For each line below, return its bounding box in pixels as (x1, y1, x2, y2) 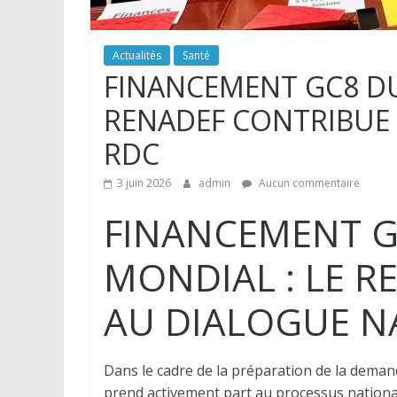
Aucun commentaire (256, 175, 360, 191)
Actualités (113, 47, 161, 63)
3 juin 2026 (117, 175, 171, 191)
